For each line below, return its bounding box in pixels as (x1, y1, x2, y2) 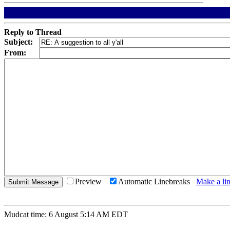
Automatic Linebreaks (118, 177, 196, 186)
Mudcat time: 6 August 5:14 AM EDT (4, 210, 128, 219)
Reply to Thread (4, 28, 62, 36)
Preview (75, 177, 108, 186)
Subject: (4, 37, 33, 46)
